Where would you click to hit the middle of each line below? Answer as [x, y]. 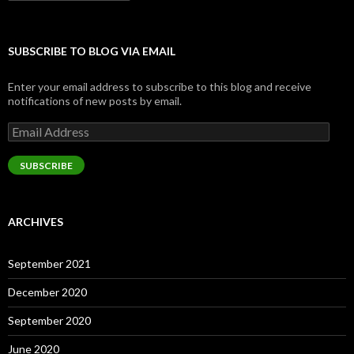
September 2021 [49, 264]
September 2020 [49, 320]
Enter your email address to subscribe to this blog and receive [160, 87]
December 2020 [47, 292]
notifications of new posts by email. [95, 101]
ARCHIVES [36, 222]
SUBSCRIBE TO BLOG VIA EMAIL [92, 51]
